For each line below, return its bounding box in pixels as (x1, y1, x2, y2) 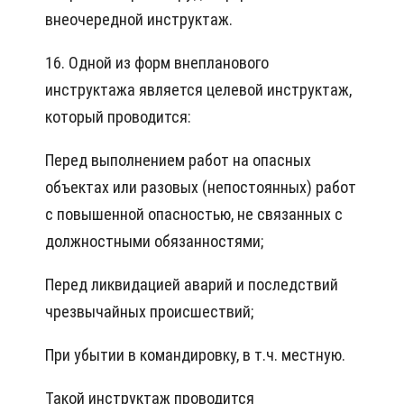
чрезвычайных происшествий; (45, 302, 253, 322)
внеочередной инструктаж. (45, 10, 233, 30)
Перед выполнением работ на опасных (45, 151, 311, 170)
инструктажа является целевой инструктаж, (45, 80, 352, 100)
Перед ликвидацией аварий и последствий (45, 275, 338, 295)
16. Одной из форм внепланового (45, 53, 269, 73)
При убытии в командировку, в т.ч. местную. (45, 345, 345, 365)
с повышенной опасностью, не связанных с (45, 205, 343, 225)
